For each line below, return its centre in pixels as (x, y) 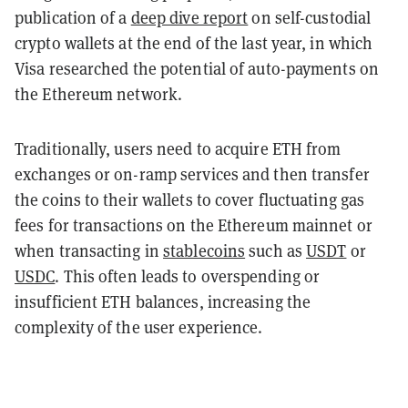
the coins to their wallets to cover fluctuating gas (190, 199)
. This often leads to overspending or (188, 276)
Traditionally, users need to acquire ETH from (178, 148)
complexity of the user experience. (139, 327)
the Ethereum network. (99, 94)
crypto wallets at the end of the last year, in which (194, 43)
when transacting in (89, 250)
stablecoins (204, 250)
